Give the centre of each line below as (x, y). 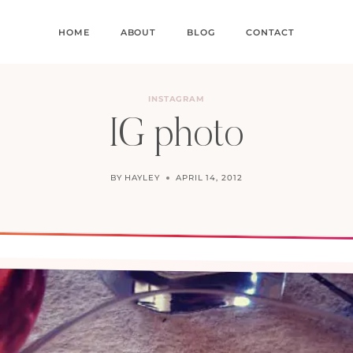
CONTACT (270, 32)
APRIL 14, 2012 (209, 178)
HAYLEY (142, 178)
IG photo (176, 136)
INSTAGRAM (176, 99)
